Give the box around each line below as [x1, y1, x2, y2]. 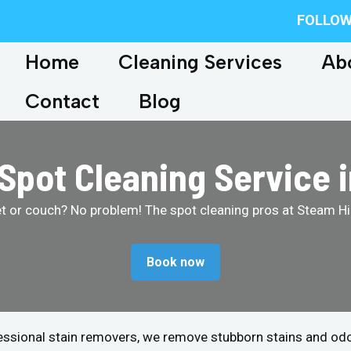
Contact [25, 89, 100, 113]
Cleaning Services [118, 50, 282, 74]
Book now [147, 254, 204, 270]
